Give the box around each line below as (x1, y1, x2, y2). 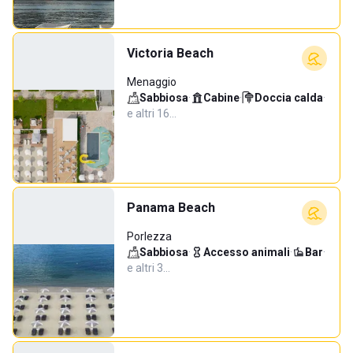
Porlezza (127, 230, 172, 243)
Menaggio (127, 76, 176, 88)
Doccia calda (255, 91, 323, 104)
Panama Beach (127, 200, 215, 215)
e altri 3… (127, 262, 170, 274)
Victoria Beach (127, 46, 214, 61)
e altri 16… (127, 107, 176, 120)
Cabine (203, 91, 240, 104)
